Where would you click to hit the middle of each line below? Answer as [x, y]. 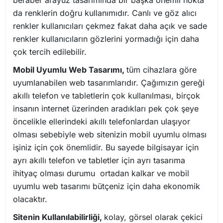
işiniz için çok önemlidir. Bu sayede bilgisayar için [106, 147]
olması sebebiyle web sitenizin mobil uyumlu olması [110, 134]
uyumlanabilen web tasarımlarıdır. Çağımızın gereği [109, 82]
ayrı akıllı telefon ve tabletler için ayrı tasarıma [99, 160]
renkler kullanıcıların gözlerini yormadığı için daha [106, 39]
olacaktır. [30, 199]
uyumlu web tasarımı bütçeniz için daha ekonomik [107, 186]
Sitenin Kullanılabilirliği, [58, 217]
